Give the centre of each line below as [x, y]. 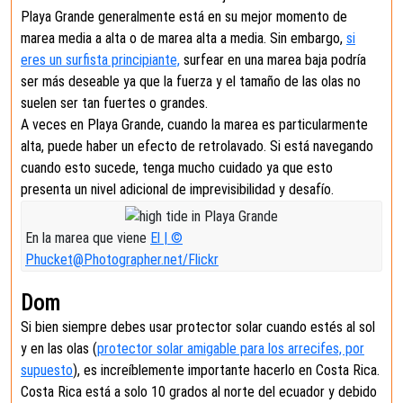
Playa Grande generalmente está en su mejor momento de [184, 16]
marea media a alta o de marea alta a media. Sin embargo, [184, 38]
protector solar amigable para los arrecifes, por [231, 348]
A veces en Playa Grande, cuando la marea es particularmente [194, 124]
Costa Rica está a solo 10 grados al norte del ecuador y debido [199, 391]
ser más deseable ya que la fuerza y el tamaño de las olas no [191, 81]
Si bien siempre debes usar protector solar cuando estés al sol [198, 327]
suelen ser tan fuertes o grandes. [114, 103]
